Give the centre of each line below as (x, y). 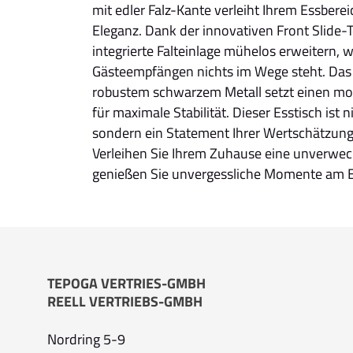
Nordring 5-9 (86, 339)
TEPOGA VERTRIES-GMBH (126, 283)
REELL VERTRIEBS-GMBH (125, 301)
